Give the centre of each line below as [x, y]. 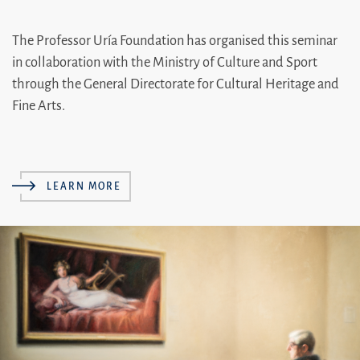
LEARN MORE [84, 186]
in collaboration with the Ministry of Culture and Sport [165, 63]
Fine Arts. [39, 106]
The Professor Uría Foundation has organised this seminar [175, 41]
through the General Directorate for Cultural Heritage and [176, 84]
